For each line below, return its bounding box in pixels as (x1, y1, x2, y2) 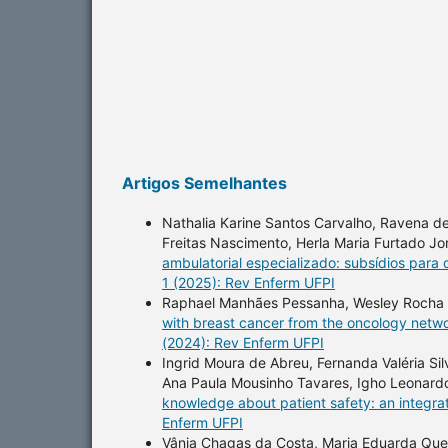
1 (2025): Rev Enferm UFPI (162, 273, 335, 291)
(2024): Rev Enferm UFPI (162, 333, 324, 351)
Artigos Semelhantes (122, 172, 287, 193)
